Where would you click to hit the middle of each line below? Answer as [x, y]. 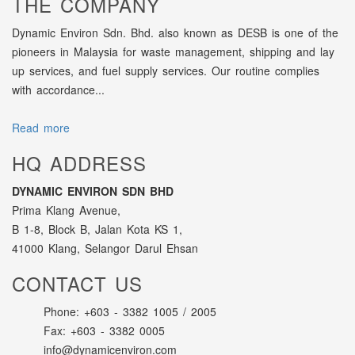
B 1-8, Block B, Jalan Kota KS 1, [97, 229]
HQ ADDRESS [79, 163]
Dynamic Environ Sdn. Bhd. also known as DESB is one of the [175, 33]
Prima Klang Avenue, [66, 210]
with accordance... [58, 90]
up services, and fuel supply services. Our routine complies [166, 71]
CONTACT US [77, 284]
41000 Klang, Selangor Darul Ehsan [105, 248]
